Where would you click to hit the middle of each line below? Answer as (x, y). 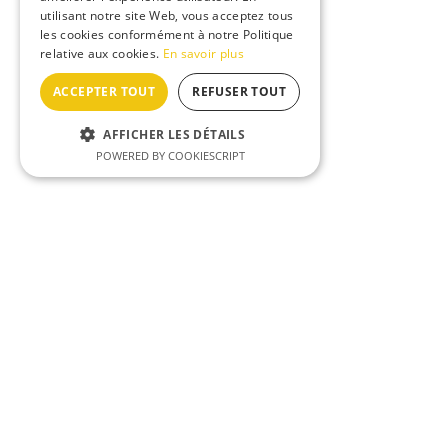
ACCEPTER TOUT (104, 91)
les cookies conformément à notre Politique (167, 34)
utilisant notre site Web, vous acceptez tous (167, 15)
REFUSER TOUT (239, 91)
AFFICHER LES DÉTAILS (174, 134)
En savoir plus (203, 53)
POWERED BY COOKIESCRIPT (170, 155)
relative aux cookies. (101, 53)
